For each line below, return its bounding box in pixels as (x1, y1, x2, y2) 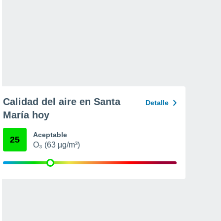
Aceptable (33, 131, 67, 139)
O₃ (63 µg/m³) (33, 141, 80, 149)
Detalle (146, 99, 169, 107)
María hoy (3, 110, 49, 120)
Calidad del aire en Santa (3, 96, 120, 107)
